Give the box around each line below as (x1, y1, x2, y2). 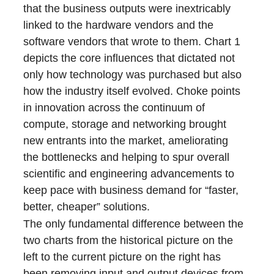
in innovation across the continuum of (23, 102, 206, 114)
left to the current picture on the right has (23, 251, 221, 263)
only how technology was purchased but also (23, 68, 242, 81)
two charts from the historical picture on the (23, 234, 234, 246)
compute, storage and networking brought (23, 118, 227, 130)
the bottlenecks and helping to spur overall (23, 151, 230, 163)
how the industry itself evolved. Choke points (23, 85, 241, 97)
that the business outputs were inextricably (23, 2, 231, 15)
